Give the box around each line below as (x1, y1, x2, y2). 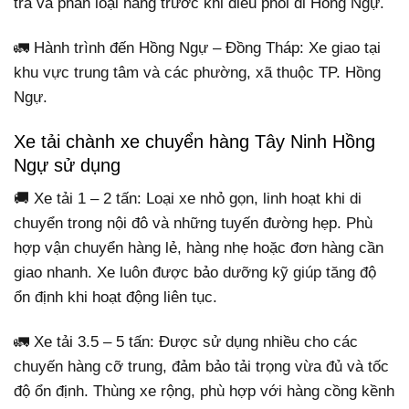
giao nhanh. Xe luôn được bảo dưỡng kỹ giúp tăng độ (14, 264, 376, 282)
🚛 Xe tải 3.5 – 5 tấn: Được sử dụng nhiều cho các (14, 333, 358, 351)
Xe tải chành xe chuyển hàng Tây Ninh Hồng (14, 131, 375, 152)
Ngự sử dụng (14, 154, 121, 175)
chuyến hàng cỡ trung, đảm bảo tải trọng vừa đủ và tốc (14, 358, 389, 376)
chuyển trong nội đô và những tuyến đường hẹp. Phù (14, 215, 372, 233)
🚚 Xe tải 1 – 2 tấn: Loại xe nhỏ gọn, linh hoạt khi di (14, 190, 362, 208)
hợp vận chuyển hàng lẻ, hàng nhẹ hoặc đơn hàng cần (14, 239, 383, 257)
